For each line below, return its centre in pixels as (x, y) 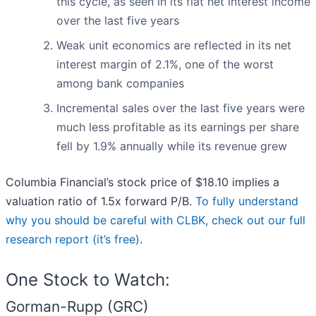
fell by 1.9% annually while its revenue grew (172, 146)
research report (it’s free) (73, 239)
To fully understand (247, 201)
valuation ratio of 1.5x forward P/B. (101, 201)
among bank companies (120, 84)
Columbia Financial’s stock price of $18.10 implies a (142, 182)
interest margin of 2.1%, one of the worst (165, 65)
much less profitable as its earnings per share (178, 127)
